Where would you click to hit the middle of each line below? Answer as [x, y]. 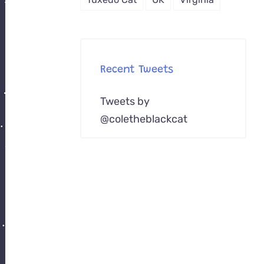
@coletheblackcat [143, 119]
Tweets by [125, 101]
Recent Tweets [136, 70]
